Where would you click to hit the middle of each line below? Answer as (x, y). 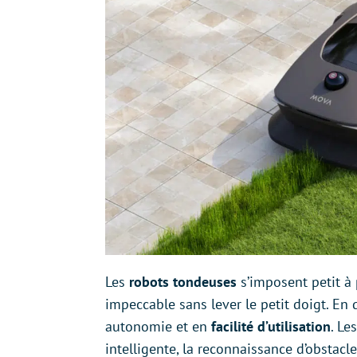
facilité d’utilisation (269, 327)
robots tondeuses (183, 282)
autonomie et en (156, 327)
